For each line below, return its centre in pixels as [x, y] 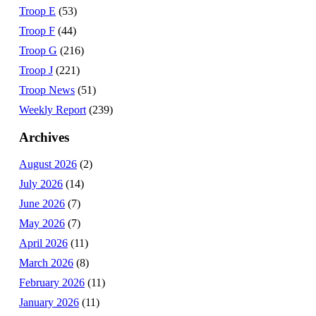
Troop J [36, 70]
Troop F [37, 30]
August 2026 [48, 164]
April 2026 [43, 243]
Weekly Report [53, 109]
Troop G [38, 50]
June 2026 [42, 204]
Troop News [47, 90]
